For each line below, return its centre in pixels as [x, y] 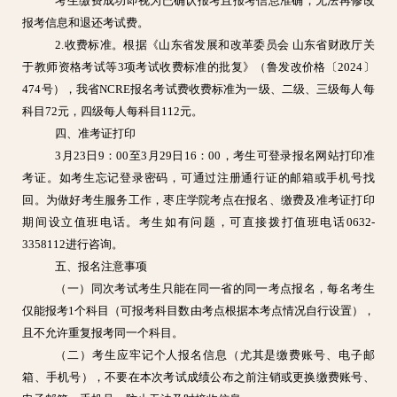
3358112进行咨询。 [73, 244]
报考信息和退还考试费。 [86, 23]
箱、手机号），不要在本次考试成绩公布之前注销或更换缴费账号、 [198, 377]
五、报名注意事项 [101, 266]
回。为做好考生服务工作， [93, 200]
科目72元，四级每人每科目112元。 [113, 111]
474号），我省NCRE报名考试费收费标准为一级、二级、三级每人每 [198, 89]
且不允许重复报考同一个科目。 [103, 333]
